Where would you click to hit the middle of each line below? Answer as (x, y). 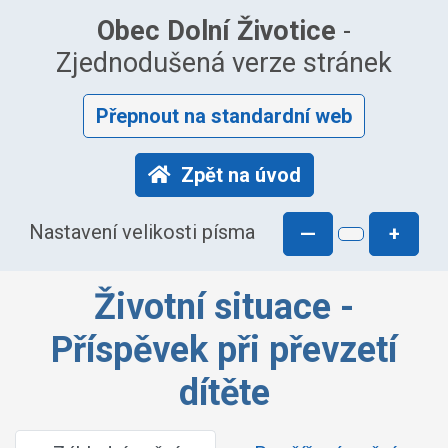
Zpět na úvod (240, 175)
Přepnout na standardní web (224, 116)
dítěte (224, 393)
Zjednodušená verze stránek (224, 63)
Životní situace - (224, 307)
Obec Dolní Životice (216, 31)
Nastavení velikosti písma (142, 232)
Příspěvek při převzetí (224, 350)
